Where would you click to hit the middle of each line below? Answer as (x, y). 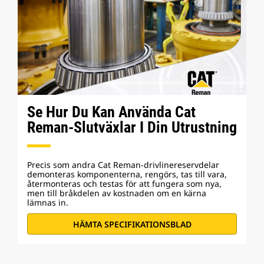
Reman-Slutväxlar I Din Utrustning (132, 127)
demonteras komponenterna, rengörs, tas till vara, (127, 174)
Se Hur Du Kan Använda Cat (111, 112)
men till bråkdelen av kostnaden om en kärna (117, 193)
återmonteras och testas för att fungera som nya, (124, 184)
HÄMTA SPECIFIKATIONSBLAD (132, 224)
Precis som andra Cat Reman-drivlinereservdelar (123, 165)
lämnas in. (48, 202)
